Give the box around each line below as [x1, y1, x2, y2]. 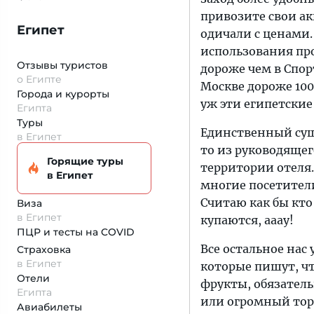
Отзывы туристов [17, 59, 108, 71]
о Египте [17, 73, 62, 86]
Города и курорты [17, 88, 109, 100]
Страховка [17, 243, 71, 256]
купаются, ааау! [200, 213, 294, 227]
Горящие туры [47, 155, 123, 168]
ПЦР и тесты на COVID [17, 226, 135, 238]
